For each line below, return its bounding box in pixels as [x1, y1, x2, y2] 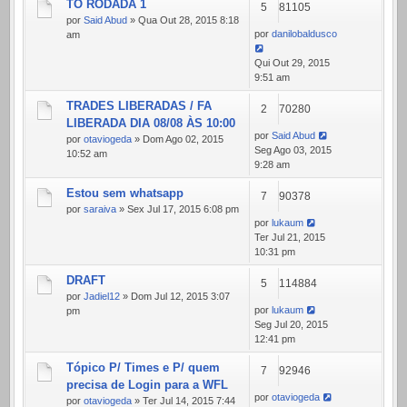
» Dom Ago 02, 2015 [132, 133, 223, 144]
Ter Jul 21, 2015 [254, 231, 325, 243]
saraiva [84, 203, 116, 214]
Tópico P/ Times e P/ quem [66, 360, 220, 374]
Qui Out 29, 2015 [254, 56, 330, 68]
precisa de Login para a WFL [66, 377, 228, 392]
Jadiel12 [84, 290, 120, 302]
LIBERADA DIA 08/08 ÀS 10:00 [66, 115, 235, 130]
